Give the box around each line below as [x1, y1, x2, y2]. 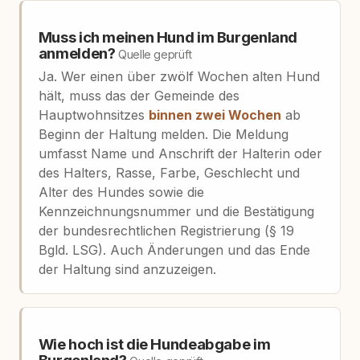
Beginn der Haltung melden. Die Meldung [38, 126, 288, 143]
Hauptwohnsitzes [38, 107, 149, 124]
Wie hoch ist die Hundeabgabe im [38, 335, 271, 354]
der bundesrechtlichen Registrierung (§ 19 [38, 223, 294, 239]
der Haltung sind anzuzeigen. [38, 261, 216, 278]
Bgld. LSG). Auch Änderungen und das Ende [38, 242, 310, 259]
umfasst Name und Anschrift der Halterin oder [38, 145, 322, 162]
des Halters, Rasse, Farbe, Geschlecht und [38, 165, 300, 182]
